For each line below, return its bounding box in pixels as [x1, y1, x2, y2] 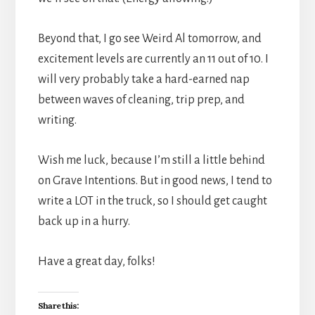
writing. [37, 113, 77, 127]
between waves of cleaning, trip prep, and [37, 93, 245, 106]
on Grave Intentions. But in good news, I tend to [37, 174, 272, 187]
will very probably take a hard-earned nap [37, 72, 250, 86]
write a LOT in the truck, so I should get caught [37, 194, 267, 207]
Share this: [37, 300, 79, 311]
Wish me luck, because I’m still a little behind [37, 153, 265, 167]
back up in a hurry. [37, 214, 130, 228]
